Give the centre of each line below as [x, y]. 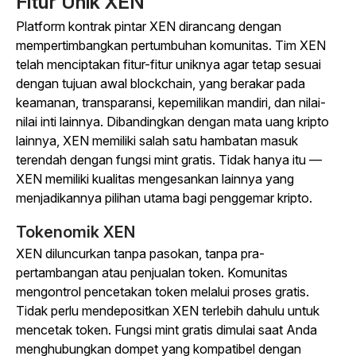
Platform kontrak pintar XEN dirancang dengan [149, 26]
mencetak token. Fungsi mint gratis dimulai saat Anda [166, 330]
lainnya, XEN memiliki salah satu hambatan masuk [157, 141]
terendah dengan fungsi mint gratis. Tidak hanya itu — [169, 160]
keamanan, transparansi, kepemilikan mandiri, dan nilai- [171, 103]
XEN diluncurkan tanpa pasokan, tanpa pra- [140, 253]
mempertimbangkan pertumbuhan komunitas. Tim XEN [171, 45]
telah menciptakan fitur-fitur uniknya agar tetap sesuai [168, 64]
